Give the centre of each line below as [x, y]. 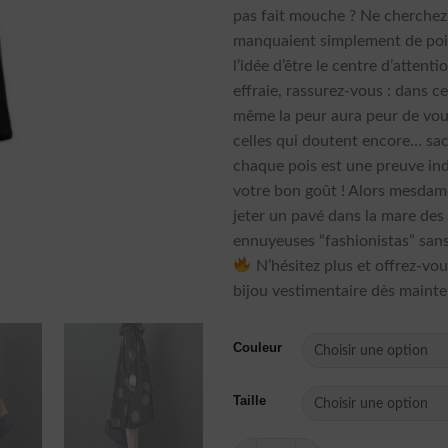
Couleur [258, 348]
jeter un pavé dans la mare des [339, 215]
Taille [250, 401]
